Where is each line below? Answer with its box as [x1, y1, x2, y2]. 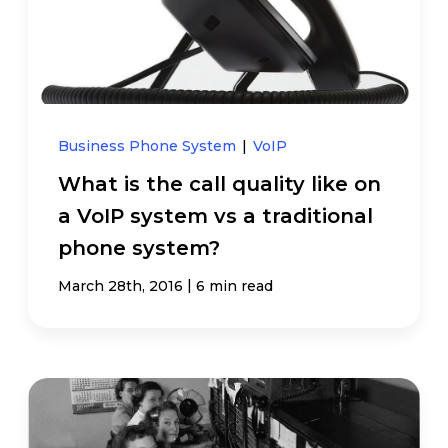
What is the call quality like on [58, 171, 382, 196]
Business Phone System [58, 136, 241, 155]
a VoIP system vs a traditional [58, 203, 374, 228]
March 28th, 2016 [58, 276, 184, 295]
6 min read [196, 276, 274, 295]
